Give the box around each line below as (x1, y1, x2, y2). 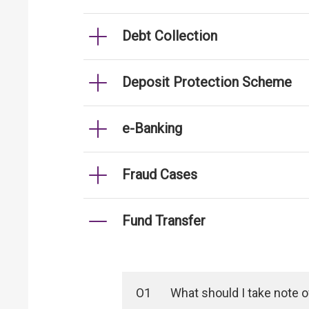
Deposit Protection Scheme (122, 74, 292, 90)
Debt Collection (122, 28, 217, 44)
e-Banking (122, 120, 182, 137)
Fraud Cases (122, 166, 197, 183)
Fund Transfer (122, 212, 206, 229)
